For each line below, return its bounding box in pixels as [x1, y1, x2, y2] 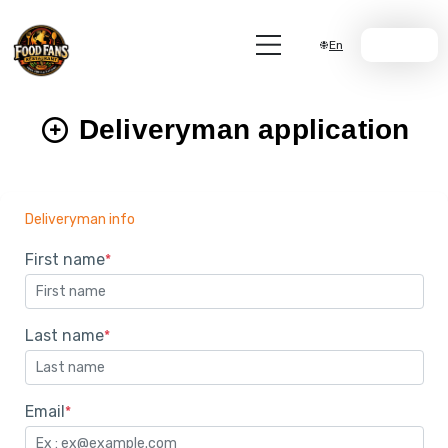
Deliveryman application [70, 114, 410, 145]
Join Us [370, 38, 414, 52]
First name [24, 250, 105, 269]
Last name [24, 326, 104, 345]
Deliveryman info [24, 211, 135, 228]
